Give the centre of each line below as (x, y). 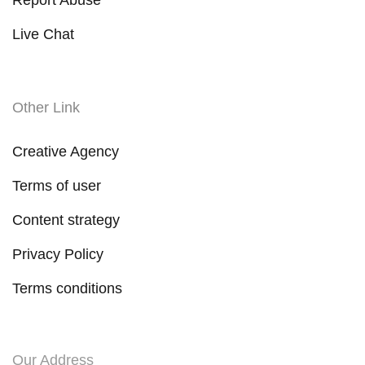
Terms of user (57, 186)
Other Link (46, 108)
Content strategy (66, 220)
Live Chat (43, 34)
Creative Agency (66, 152)
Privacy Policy (58, 255)
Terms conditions (67, 289)
